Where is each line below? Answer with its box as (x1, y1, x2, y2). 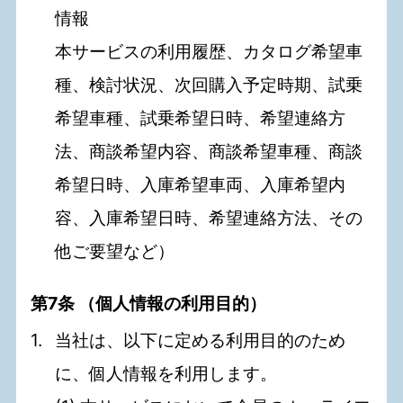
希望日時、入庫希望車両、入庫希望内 (55, 174, 346, 196)
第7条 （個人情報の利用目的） (31, 292, 267, 315)
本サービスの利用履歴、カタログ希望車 (55, 40, 363, 63)
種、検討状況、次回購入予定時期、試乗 (55, 74, 363, 96)
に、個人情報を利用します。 (55, 363, 278, 385)
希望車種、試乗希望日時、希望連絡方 (55, 107, 346, 130)
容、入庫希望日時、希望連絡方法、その (55, 207, 363, 229)
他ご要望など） (55, 240, 175, 263)
